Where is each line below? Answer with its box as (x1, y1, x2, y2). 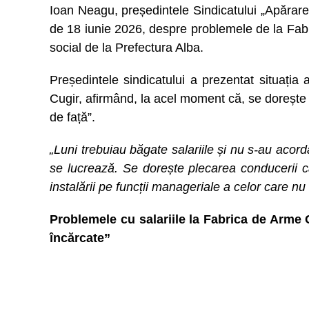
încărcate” (50, 231, 110, 245)
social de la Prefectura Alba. (50, 41, 203, 54)
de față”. (50, 110, 95, 124)
